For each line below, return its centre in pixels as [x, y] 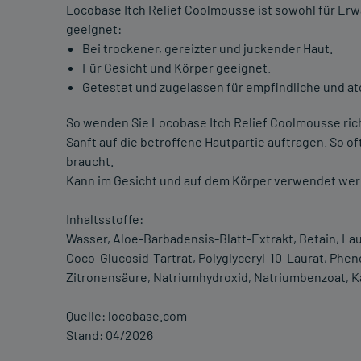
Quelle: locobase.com [127, 316]
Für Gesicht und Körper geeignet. [176, 68]
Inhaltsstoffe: [105, 219]
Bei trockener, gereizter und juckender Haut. [207, 48]
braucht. [90, 161]
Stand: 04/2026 [110, 335]
